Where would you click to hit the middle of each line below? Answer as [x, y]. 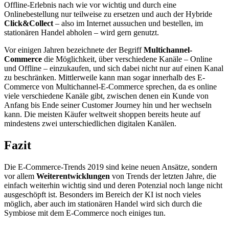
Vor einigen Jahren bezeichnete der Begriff [74, 50]
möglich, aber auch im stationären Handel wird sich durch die [103, 204]
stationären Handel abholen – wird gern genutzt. [82, 33]
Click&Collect [29, 24]
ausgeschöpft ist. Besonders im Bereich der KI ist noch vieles [102, 195]
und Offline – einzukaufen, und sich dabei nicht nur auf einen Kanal [114, 68]
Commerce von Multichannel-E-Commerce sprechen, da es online [110, 87]
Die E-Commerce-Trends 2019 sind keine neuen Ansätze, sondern [111, 167]
